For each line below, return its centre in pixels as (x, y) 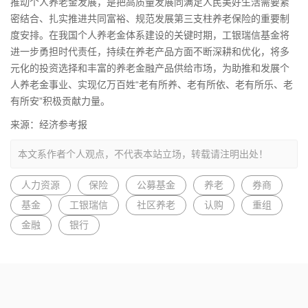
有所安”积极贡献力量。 (60, 101)
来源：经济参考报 (49, 124)
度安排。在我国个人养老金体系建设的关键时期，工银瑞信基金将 (150, 35)
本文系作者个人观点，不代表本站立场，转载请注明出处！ (143, 154)
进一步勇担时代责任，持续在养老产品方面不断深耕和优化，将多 (150, 51)
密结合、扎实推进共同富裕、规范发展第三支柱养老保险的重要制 (150, 18)
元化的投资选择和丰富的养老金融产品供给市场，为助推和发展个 (150, 68)
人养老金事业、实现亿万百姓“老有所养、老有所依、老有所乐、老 (152, 84)
